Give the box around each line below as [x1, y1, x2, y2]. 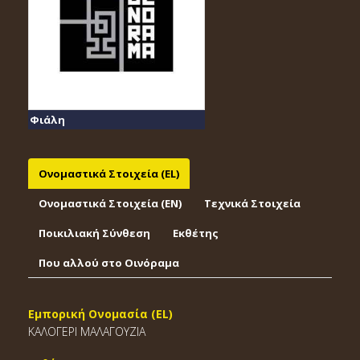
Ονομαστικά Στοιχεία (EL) [39, 166, 179, 181]
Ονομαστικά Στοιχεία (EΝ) [39, 196, 182, 211]
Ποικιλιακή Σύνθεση [39, 226, 150, 240]
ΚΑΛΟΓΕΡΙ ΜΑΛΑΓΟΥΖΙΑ [28, 324, 145, 339]
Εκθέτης [173, 226, 219, 240]
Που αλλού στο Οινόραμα [39, 256, 179, 270]
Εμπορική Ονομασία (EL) [28, 306, 173, 321]
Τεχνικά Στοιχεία [204, 196, 301, 211]
